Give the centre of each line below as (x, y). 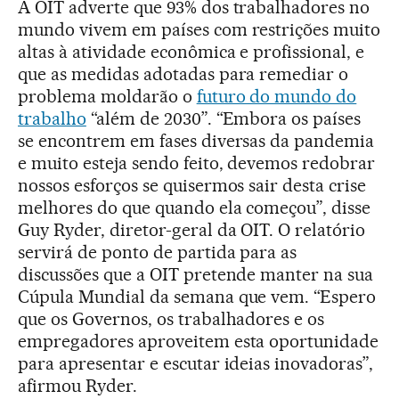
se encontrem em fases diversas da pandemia (196, 140)
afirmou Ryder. (77, 385)
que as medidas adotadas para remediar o (183, 73)
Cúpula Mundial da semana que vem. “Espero (197, 296)
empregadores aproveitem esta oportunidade (199, 341)
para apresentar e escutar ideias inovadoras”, (196, 363)
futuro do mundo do (277, 96)
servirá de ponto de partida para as (158, 252)
